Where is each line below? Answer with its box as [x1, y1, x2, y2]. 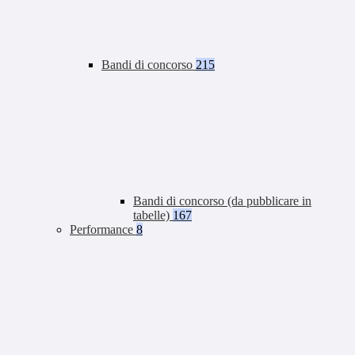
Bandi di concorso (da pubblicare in [133, 194, 311, 208]
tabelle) [133, 208, 173, 223]
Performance [70, 223, 136, 237]
